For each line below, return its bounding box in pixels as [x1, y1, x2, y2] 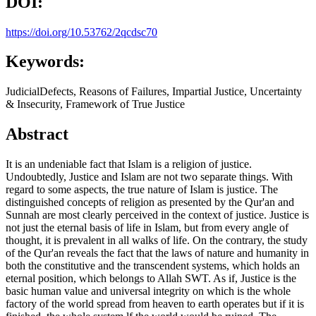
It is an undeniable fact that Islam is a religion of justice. [6, 158, 252, 171]
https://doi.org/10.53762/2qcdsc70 [6, 25, 157, 38]
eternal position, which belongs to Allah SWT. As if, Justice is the [6, 272, 296, 285]
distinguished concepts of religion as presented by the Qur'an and [6, 196, 294, 209]
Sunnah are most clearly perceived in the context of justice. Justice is [6, 209, 309, 221]
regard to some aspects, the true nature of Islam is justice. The [6, 183, 278, 196]
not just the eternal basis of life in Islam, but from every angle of [6, 221, 288, 234]
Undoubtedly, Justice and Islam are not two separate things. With [6, 171, 293, 183]
